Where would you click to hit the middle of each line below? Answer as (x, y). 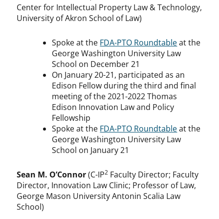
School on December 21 (96, 64)
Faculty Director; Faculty (153, 175)
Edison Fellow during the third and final (124, 86)
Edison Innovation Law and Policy (113, 107)
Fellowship (71, 118)
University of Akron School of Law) (79, 18)
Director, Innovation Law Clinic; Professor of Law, (107, 186)
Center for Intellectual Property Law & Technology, (109, 8)
